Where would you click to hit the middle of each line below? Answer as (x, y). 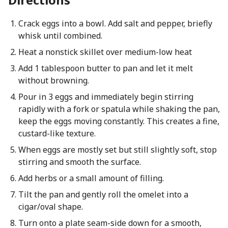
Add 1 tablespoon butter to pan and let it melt (105, 68)
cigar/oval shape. (50, 207)
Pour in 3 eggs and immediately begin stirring (106, 97)
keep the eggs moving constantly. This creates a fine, (119, 121)
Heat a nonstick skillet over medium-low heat (105, 52)
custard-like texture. (57, 133)
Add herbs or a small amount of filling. (91, 178)
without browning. (53, 80)
